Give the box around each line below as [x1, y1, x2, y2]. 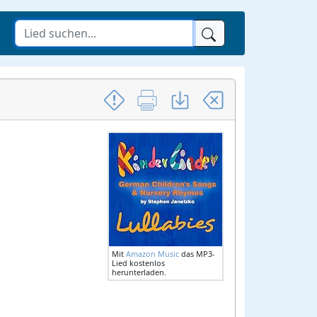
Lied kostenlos [112, 258, 165, 268]
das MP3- [179, 248, 214, 259]
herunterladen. [112, 267, 166, 277]
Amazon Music [126, 248, 179, 259]
